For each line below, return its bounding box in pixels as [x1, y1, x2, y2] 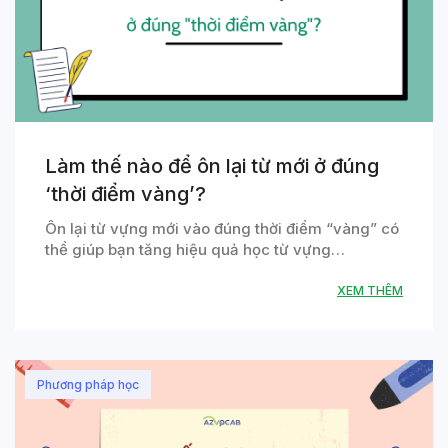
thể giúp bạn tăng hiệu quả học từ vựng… [45, 240, 345, 260]
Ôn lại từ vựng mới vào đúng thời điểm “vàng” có [45, 219, 399, 239]
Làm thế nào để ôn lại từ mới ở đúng [45, 154, 379, 179]
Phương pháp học [37, 377, 139, 393]
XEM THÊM [337, 283, 403, 299]
